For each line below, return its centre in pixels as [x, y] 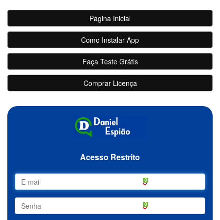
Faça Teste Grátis [110, 61]
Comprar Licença [110, 83]
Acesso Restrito [110, 157]
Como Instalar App [110, 40]
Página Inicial [110, 18]
